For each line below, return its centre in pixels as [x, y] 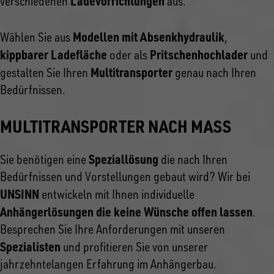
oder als [128, 54]
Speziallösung [124, 159]
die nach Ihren [193, 159]
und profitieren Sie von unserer [134, 246]
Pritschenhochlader [199, 54]
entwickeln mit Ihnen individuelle [117, 194]
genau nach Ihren [214, 72]
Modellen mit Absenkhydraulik [149, 36]
